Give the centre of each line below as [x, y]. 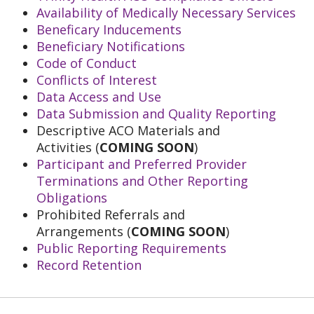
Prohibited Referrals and [111, 214]
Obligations [72, 198]
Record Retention [89, 265]
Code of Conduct [87, 63]
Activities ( [68, 147]
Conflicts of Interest [97, 80]
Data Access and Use [99, 97]
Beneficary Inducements [109, 29]
